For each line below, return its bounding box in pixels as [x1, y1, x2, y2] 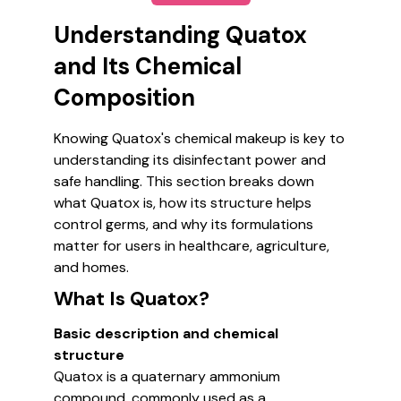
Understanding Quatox [54, 20, 307, 50]
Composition [54, 82, 195, 113]
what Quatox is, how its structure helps [54, 193, 311, 212]
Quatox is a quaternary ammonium [54, 367, 280, 386]
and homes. [54, 258, 129, 277]
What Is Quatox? [54, 286, 209, 311]
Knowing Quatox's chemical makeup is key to [54, 129, 345, 148]
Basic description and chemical [54, 324, 278, 343]
